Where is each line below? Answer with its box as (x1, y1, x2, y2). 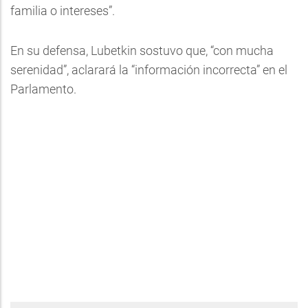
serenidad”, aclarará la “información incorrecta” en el (10, 63, 287, 77)
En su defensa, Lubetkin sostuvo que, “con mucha (10, 43, 274, 58)
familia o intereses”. (10, 3, 115, 18)
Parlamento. (10, 82, 76, 96)
